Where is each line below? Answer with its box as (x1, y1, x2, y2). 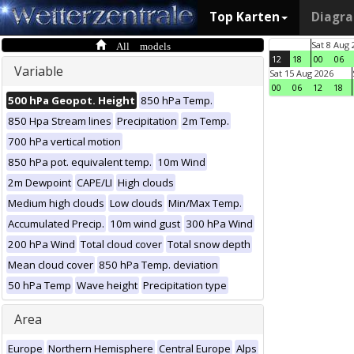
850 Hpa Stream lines (8, 114, 111, 128)
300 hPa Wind (186, 217, 253, 231)
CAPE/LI (77, 175, 112, 190)
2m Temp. (183, 114, 229, 128)
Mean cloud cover (8, 258, 93, 272)
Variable (14, 62, 63, 80)
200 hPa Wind (8, 237, 75, 251)
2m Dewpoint (8, 175, 71, 190)
